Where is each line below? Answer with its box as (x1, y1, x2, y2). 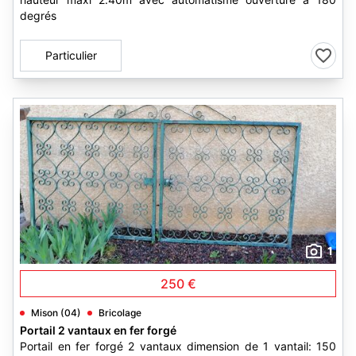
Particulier (44, 48, 97, 62)
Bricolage (99, 307, 141, 319)
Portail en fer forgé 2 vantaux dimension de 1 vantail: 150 (20, 339, 336, 353)
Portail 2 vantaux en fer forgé (20, 323, 176, 337)
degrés (20, 9, 56, 22)
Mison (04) (31, 307, 81, 319)
